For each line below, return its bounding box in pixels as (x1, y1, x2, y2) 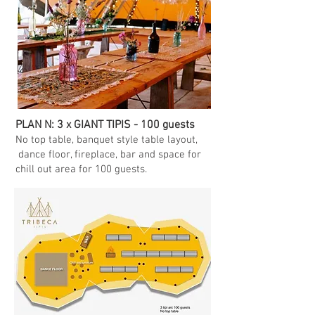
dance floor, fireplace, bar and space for (15, 148, 201, 161)
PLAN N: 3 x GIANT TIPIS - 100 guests (15, 118, 198, 132)
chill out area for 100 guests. (15, 163, 150, 176)
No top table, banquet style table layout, (15, 134, 198, 146)
